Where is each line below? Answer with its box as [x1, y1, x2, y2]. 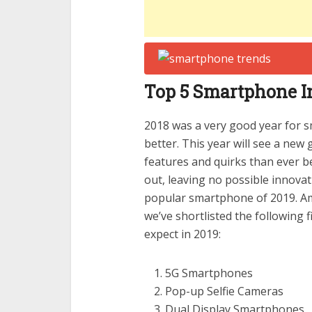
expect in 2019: [144, 226, 221, 242]
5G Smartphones [165, 265, 253, 281]
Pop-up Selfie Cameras [165, 283, 283, 299]
